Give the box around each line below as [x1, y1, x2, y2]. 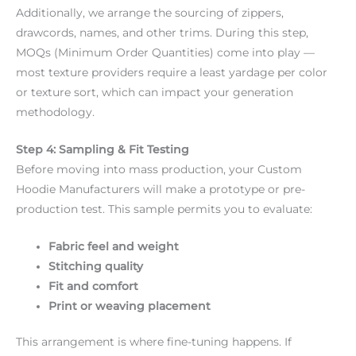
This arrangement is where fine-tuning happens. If [16, 335, 292, 349]
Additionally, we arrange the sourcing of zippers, [16, 6, 284, 19]
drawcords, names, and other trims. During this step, [16, 25, 308, 39]
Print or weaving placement [48, 299, 211, 312]
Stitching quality [48, 259, 144, 273]
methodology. [16, 105, 95, 118]
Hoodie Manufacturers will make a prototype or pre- [16, 182, 305, 195]
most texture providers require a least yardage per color [16, 65, 327, 79]
